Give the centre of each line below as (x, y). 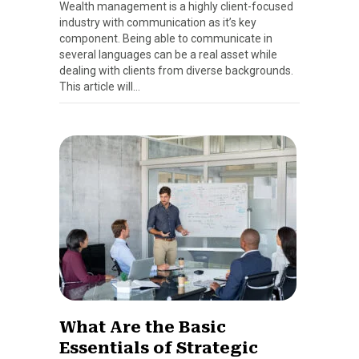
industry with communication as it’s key (158, 22)
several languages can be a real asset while (168, 54)
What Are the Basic (143, 327)
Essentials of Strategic (159, 347)
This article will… (100, 86)
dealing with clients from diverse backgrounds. (176, 70)
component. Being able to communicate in (166, 38)
